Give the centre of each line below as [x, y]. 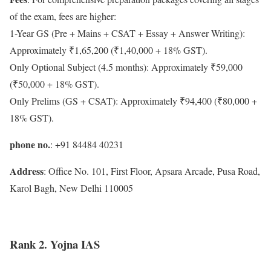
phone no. [30, 145]
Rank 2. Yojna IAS [55, 244]
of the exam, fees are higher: [63, 16]
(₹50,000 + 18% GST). [54, 84]
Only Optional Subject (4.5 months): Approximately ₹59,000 [126, 67]
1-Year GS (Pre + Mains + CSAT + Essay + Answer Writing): [127, 33]
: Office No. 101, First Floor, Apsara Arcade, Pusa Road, [152, 171]
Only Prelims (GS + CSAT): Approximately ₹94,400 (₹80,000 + [133, 101]
